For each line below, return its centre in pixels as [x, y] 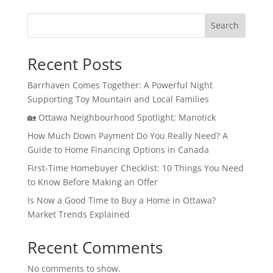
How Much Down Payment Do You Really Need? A [127, 135]
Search [225, 26]
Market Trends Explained [78, 214]
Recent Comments [95, 247]
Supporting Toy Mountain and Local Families [118, 99]
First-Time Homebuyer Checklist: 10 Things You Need [135, 168]
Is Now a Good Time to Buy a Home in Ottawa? [121, 200]
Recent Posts [74, 64]
